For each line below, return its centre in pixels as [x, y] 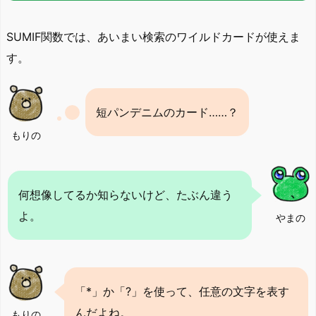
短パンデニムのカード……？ [167, 112]
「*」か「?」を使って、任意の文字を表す [182, 292]
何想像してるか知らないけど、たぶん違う [126, 194]
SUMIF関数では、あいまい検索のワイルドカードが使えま [153, 36]
